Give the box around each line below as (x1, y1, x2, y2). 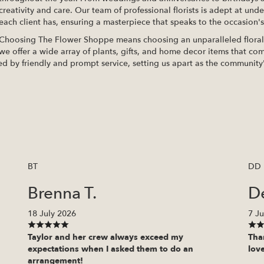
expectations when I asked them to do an (28, 243, 194, 255)
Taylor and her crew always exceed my (28, 232, 184, 243)
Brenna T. (28, 182, 97, 205)
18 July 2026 (28, 208, 77, 220)
